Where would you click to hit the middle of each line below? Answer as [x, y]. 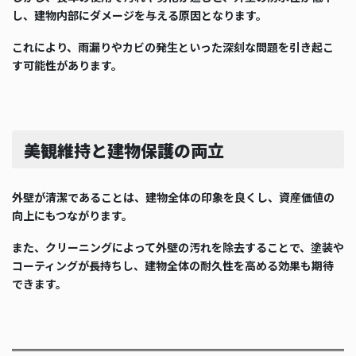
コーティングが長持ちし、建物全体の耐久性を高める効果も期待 [173, 266]
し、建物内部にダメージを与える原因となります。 [139, 15]
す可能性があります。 [67, 66]
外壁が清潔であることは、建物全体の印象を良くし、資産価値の [173, 197]
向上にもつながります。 [72, 216]
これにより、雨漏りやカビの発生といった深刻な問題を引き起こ [173, 47]
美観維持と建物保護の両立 [124, 150]
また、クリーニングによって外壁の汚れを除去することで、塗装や [178, 248]
